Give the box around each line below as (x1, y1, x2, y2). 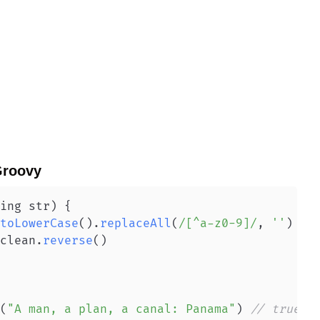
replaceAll (100, 216, 171, 231)
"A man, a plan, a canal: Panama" (7, 302, 236, 316)
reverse (43, 234, 93, 248)
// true (250, 302, 300, 316)
